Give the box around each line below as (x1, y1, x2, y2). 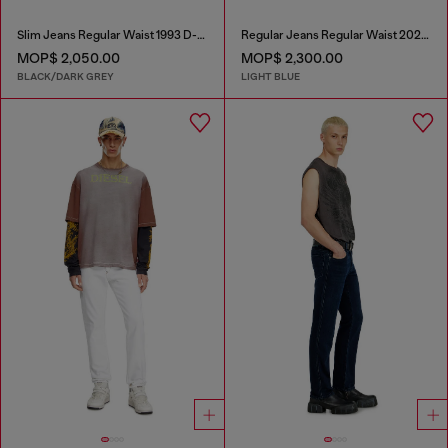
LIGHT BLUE (240, 69, 300, 83)
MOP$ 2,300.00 (240, 50, 343, 67)
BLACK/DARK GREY (17, 69, 114, 83)
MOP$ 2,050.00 (17, 50, 120, 67)
